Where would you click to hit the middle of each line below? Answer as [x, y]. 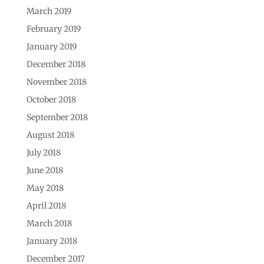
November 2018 [56, 82]
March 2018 [49, 223]
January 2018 [52, 241]
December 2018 [56, 64]
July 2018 [43, 152]
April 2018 [46, 205]
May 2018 [45, 188]
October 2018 [51, 99]
